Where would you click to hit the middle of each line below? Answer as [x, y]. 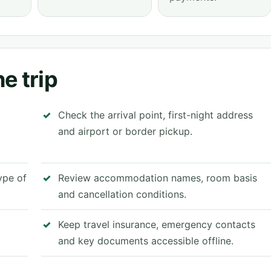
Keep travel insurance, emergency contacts [157, 224]
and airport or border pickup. [125, 131]
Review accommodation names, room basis [158, 178]
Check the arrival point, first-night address [155, 115]
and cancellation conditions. [122, 194]
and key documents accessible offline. [146, 241]
